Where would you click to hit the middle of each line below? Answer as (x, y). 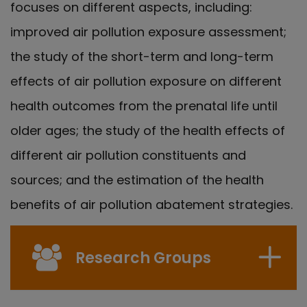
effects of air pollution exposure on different (146, 81)
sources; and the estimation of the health (137, 180)
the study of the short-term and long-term (142, 56)
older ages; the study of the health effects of (148, 130)
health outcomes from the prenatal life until (144, 106)
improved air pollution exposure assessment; (148, 32)
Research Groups (143, 258)
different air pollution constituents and (128, 155)
